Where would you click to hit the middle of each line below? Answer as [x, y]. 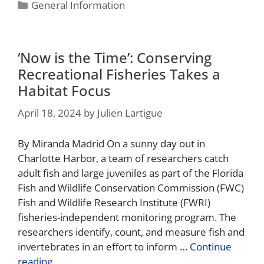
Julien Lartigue [130, 113]
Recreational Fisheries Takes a [119, 74]
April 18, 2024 [49, 113]
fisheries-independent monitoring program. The [127, 217]
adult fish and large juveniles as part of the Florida [131, 173]
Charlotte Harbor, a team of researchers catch [123, 158]
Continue [211, 246]
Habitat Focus [66, 91]
